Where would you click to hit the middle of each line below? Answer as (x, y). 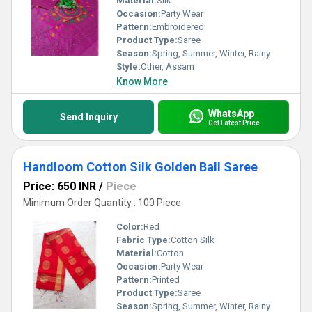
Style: (128, 67)
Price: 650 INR (60, 186)
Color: (130, 227)
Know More (142, 81)
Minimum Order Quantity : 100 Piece (102, 203)
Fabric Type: (143, 240)
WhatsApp (231, 113)
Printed (166, 280)
